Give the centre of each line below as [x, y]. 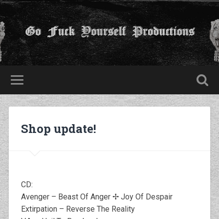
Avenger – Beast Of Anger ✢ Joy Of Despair [97, 197]
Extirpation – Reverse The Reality [78, 209]
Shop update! [58, 128]
